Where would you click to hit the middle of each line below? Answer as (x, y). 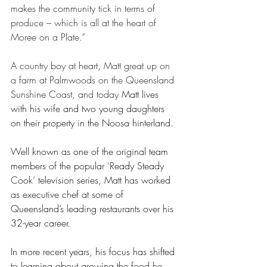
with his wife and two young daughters (89, 108)
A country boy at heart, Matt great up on (92, 66)
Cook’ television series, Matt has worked (92, 180)
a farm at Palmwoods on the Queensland (94, 80)
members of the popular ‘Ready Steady (89, 166)
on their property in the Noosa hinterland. (94, 123)
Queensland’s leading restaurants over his (94, 209)
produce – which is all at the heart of (85, 23)
